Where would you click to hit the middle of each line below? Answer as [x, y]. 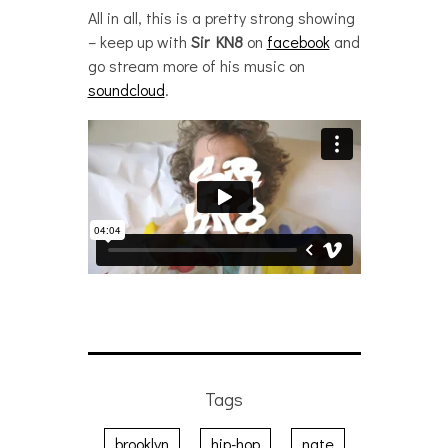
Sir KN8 [216, 41]
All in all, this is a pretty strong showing [221, 17]
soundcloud [126, 89]
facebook [298, 41]
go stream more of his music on [196, 65]
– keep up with [139, 41]
